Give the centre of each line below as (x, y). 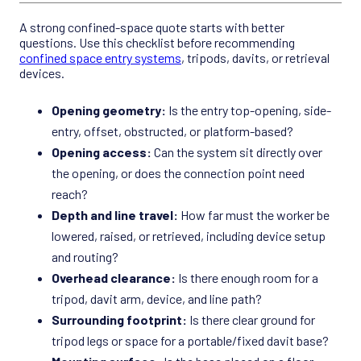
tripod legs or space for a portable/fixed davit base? (190, 341)
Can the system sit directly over (237, 152)
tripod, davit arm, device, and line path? (157, 299)
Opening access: (102, 152)
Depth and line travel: (115, 215)
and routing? (85, 257)
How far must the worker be (254, 215)
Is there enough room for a (247, 278)
